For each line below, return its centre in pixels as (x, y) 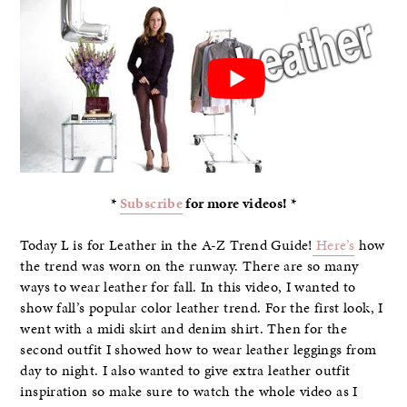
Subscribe (151, 204)
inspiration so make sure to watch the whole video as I (189, 392)
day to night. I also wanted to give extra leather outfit (185, 371)
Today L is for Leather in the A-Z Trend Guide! (166, 246)
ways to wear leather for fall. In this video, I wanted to (188, 288)
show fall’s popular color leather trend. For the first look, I (202, 308)
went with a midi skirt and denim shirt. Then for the (184, 329)
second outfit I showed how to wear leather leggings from (199, 350)
